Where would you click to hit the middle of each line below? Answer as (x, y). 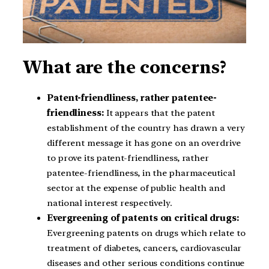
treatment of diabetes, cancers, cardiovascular (144, 248)
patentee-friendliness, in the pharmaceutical (141, 173)
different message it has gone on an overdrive (144, 143)
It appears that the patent (159, 113)
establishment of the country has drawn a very (146, 128)
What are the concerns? (125, 67)
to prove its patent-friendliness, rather (128, 158)
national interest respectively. (110, 203)
